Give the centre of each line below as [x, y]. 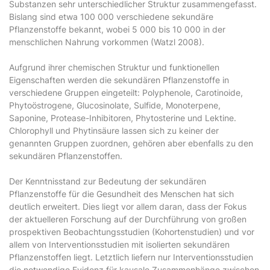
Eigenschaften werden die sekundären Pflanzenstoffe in [119, 80]
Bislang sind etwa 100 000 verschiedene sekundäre [111, 17]
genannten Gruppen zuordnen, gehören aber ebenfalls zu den [131, 143]
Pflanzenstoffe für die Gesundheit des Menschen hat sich [121, 194]
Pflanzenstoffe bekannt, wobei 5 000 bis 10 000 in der [117, 29]
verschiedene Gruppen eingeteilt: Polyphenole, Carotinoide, [126, 93]
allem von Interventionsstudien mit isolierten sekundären [119, 244]
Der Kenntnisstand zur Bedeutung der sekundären [108, 181]
